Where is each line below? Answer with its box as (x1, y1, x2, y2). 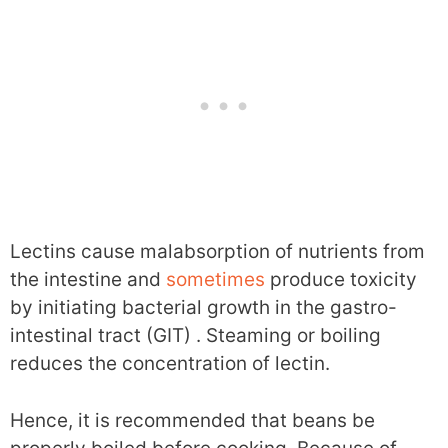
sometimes (166, 268, 265, 292)
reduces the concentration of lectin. (10, 352, 330, 376)
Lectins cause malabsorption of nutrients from (10, 240, 425, 264)
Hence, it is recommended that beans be (10, 408, 375, 432)
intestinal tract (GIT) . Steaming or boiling (10, 324, 381, 348)
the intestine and (10, 268, 166, 292)
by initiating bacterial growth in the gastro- (10, 296, 397, 320)
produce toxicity (265, 268, 417, 292)
